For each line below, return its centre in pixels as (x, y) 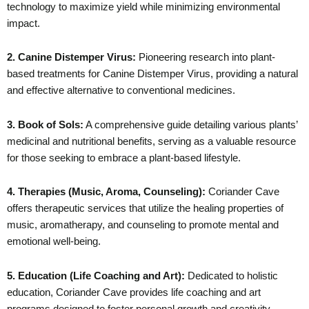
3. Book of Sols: (45, 124)
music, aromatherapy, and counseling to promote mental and (143, 225)
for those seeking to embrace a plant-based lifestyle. (124, 158)
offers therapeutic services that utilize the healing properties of (145, 209)
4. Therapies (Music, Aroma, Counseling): (106, 192)
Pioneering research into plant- (206, 58)
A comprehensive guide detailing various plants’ (190, 124)
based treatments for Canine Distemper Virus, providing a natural (152, 74)
